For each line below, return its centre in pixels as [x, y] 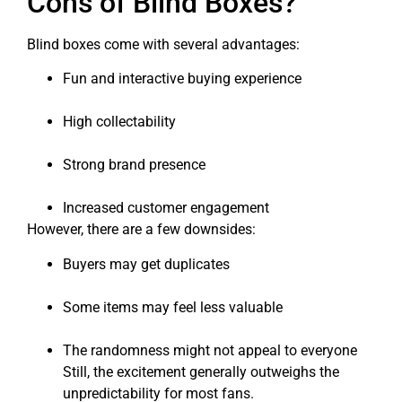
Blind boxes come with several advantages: [163, 45]
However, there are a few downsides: [141, 230]
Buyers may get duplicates [146, 264]
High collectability [119, 122]
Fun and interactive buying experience [182, 79]
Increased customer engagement [166, 208]
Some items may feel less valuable [173, 307]
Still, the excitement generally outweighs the [201, 371]
